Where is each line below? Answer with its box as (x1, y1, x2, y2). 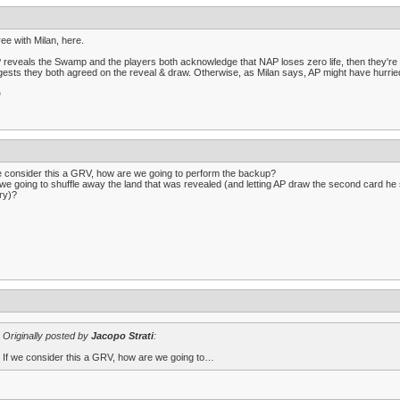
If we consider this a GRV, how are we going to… (3, 352, 214, 362)
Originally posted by (3, 330, 91, 341)
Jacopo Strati (91, 330, 154, 341)
